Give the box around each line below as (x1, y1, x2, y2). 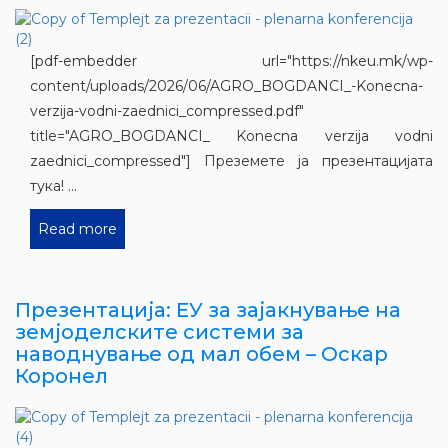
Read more (38, 220, 117, 238)
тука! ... (30, 177, 77, 195)
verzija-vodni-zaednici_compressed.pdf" (30, 102, 304, 120)
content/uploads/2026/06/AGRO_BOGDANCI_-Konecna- (30, 77, 423, 95)
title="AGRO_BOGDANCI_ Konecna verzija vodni (30, 127, 433, 145)
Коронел (15, 364, 108, 388)
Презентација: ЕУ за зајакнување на (15, 298, 401, 322)
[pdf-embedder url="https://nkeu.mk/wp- (30, 52, 433, 70)
